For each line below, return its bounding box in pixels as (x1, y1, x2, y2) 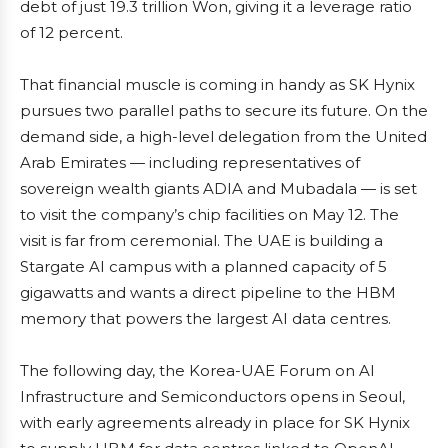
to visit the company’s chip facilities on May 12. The (20, 205, 399, 224)
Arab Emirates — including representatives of (20, 153, 360, 172)
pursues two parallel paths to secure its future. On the (20, 101, 428, 120)
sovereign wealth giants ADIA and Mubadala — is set (20, 179, 417, 198)
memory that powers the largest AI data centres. (20, 309, 391, 328)
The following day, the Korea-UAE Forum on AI (20, 361, 375, 380)
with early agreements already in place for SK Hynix (20, 413, 410, 432)
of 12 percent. (20, 23, 123, 42)
